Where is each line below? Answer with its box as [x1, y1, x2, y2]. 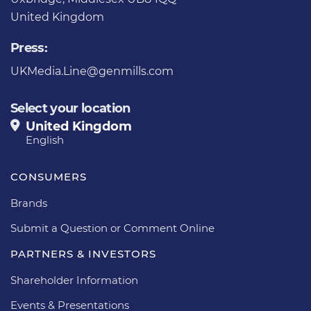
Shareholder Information [10, 273, 138, 287]
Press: [10, 40, 48, 56]
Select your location [10, 100, 131, 116]
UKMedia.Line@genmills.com [10, 64, 174, 78]
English [26, 133, 64, 146]
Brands [10, 196, 47, 210]
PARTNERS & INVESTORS [10, 246, 156, 260]
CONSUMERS [10, 169, 87, 183]
